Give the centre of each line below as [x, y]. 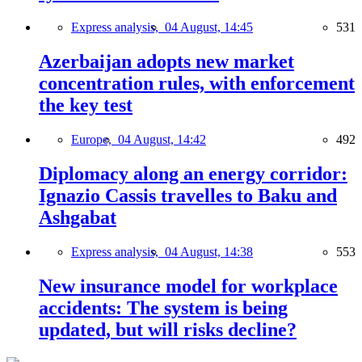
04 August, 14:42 [162, 140]
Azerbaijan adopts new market [166, 62]
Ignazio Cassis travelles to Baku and [188, 196]
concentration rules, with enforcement [197, 84]
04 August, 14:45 [209, 27]
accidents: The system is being [163, 307]
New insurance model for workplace [188, 286]
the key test [86, 105]
